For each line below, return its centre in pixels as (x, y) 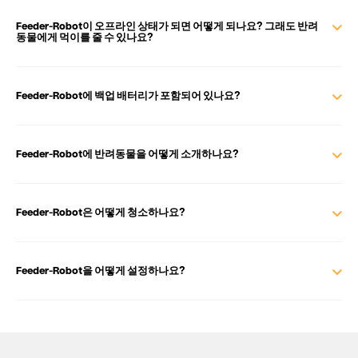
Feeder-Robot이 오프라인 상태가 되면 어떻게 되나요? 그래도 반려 (167, 25)
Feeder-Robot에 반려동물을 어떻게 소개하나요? (127, 153)
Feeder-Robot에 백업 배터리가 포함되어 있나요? (128, 94)
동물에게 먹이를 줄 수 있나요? (85, 36)
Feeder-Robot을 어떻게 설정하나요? (101, 269)
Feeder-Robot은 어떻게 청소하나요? (101, 211)
